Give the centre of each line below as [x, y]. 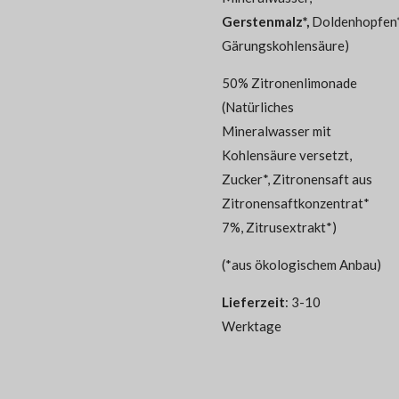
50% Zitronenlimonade [289, 83]
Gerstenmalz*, [267, 22]
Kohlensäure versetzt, [287, 155]
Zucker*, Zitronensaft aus [297, 179]
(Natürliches [258, 107]
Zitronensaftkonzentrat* [296, 204]
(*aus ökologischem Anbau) [301, 265]
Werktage [252, 326]
